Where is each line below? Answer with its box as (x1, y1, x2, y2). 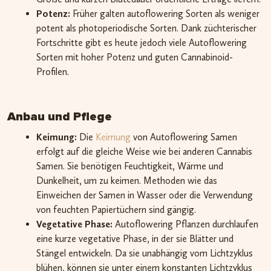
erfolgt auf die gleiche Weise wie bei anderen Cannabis (36, 145, 252, 157)
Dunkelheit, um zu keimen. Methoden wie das (36, 174, 217, 186)
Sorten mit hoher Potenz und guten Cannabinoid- (36, 51, 233, 63)
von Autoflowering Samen (131, 131, 237, 143)
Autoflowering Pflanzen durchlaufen (113, 218, 258, 230)
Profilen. (36, 65, 69, 77)
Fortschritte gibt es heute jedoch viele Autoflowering (36, 36, 247, 48)
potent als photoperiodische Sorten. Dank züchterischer (36, 22, 256, 34)
